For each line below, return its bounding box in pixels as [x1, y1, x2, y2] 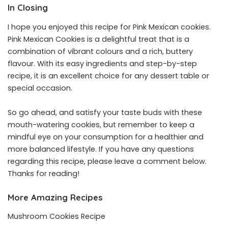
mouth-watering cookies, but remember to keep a [8, 119, 194, 130]
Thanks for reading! [8, 168, 79, 179]
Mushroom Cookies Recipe [8, 211, 105, 222]
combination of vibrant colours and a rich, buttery [8, 46, 193, 56]
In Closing [8, 2, 48, 13]
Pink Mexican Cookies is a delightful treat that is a [8, 34, 189, 44]
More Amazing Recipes [8, 191, 103, 203]
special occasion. [8, 82, 74, 93]
